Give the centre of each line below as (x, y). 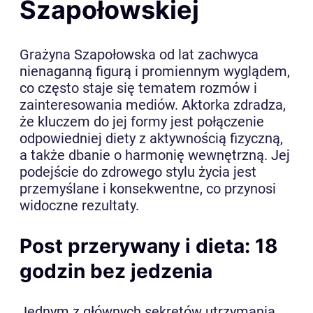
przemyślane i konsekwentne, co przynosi (148, 188)
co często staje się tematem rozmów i (138, 88)
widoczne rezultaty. (79, 205)
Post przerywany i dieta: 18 (149, 246)
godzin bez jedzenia (116, 271)
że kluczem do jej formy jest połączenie (142, 121)
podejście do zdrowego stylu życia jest (138, 172)
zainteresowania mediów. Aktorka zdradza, (153, 104)
